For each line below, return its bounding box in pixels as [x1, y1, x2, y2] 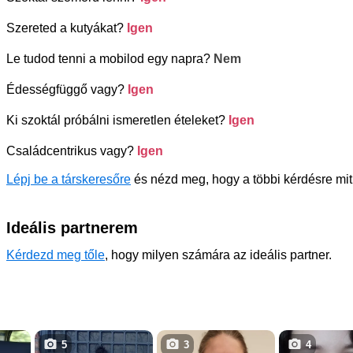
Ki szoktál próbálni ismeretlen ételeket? [6, 113, 229, 127]
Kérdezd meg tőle [6, 247, 105, 262]
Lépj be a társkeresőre [6, 172, 131, 186]
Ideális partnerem [6, 218, 138, 236]
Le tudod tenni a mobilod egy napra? [6, 51, 214, 65]
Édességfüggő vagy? [6, 82, 128, 96]
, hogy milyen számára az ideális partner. [105, 247, 332, 262]
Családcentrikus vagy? [6, 143, 137, 158]
